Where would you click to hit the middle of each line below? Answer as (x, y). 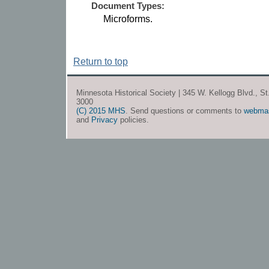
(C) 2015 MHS (101, 110)
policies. (133, 119)
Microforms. (128, 19)
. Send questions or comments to (185, 110)
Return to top (101, 62)
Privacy (104, 119)
